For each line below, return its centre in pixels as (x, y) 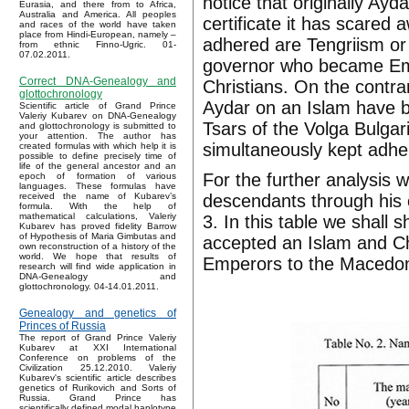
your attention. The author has (98, 136)
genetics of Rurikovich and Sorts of (98, 388)
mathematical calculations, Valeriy (98, 216)
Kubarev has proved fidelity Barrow (98, 226)
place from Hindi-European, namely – (98, 35)
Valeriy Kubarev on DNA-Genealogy (98, 116)
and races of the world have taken (98, 25)
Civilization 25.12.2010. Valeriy (98, 368)
